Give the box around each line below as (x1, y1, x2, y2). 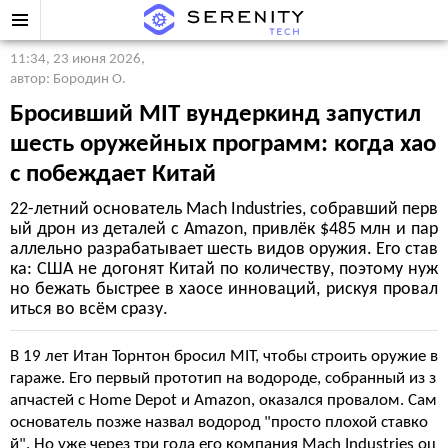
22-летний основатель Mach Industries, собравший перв (10, 200, 438, 219)
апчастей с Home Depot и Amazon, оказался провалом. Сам (10, 392, 437, 409)
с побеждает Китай (10, 162, 216, 187)
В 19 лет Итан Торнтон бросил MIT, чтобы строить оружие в (10, 348, 438, 365)
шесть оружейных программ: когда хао (10, 132, 436, 157)
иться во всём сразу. (10, 300, 168, 319)
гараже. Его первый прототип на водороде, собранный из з (10, 370, 436, 387)
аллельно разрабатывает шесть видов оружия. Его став (10, 240, 438, 259)
